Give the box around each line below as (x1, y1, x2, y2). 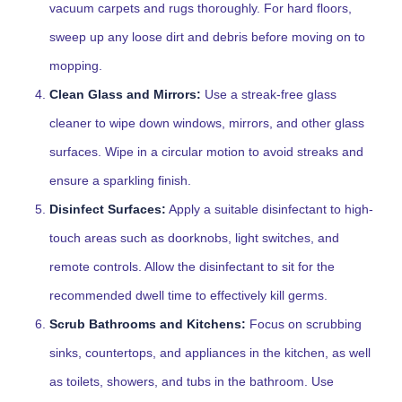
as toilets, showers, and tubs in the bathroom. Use (49, 374, 334, 389)
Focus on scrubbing (246, 317, 362, 331)
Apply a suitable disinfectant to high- (166, 202, 373, 216)
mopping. (49, 58, 102, 73)
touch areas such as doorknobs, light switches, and (49, 231, 339, 245)
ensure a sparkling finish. (49, 173, 191, 188)
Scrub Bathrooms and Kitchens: (49, 317, 246, 331)
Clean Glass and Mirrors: (49, 87, 201, 101)
